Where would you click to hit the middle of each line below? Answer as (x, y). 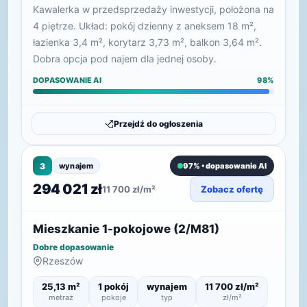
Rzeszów (63, 261)
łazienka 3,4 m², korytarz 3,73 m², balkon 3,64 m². (147, 42)
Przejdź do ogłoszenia (158, 124)
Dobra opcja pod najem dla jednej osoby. (125, 59)
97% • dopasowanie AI (225, 166)
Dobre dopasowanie (73, 247)
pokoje (113, 297)
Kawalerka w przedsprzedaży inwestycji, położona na (153, 9)
